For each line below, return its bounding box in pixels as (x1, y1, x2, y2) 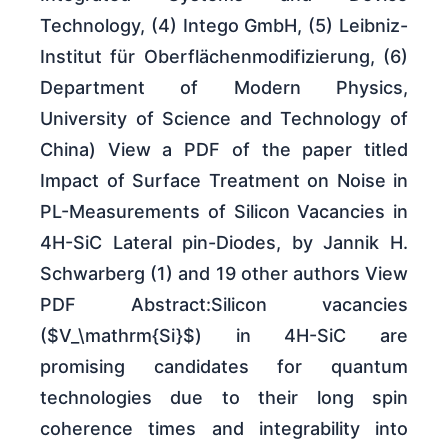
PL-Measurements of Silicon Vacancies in (40, 201, 408, 223)
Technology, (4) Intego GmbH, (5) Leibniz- (40, 15, 408, 37)
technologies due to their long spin (40, 387, 408, 409)
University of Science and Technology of (40, 108, 408, 130)
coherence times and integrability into (40, 418, 408, 440)
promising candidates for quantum (40, 356, 408, 378)
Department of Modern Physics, (40, 77, 408, 99)
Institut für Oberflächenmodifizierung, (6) (40, 46, 408, 68)
